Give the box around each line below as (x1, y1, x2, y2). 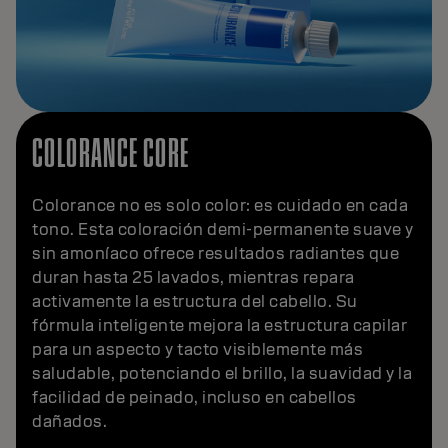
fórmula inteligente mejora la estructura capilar (32, 314, 407, 336)
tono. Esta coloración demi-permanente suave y (32, 218, 414, 240)
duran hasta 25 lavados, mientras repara (32, 266, 355, 288)
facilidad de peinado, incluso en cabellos (32, 386, 357, 408)
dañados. (32, 410, 107, 432)
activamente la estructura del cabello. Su (32, 290, 358, 312)
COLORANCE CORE (32, 125, 190, 179)
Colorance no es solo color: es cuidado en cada (32, 194, 408, 216)
